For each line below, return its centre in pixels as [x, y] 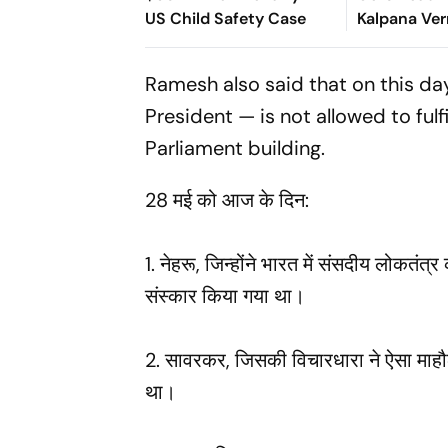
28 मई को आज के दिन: [227, 199]
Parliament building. [235, 147]
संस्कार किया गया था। [225, 295]
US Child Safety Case [226, 18]
